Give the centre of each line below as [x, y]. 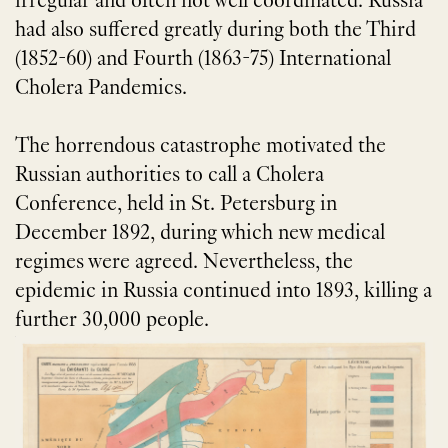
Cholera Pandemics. [101, 88]
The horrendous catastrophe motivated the [200, 146]
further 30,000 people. [112, 320]
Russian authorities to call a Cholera [169, 175]
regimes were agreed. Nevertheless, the [184, 262]
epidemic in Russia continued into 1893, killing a [223, 291]
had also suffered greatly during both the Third [215, 30]
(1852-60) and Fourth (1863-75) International [203, 59]
